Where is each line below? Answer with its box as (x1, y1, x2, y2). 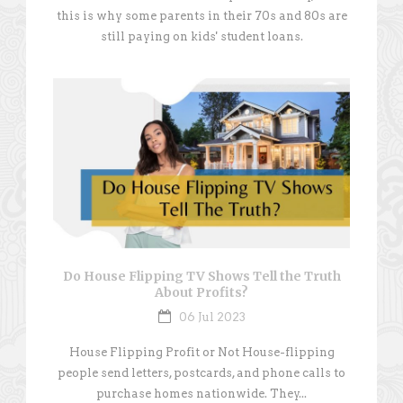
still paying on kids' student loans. (100, 30, 303, 43)
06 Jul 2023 (178, 309, 246, 324)
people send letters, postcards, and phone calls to (58, 365, 345, 380)
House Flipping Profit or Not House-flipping (68, 345, 335, 359)
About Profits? (155, 283, 248, 300)
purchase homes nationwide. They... (96, 386, 307, 400)
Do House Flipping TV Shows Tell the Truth (62, 267, 341, 284)
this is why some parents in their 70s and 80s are (56, 9, 347, 22)
